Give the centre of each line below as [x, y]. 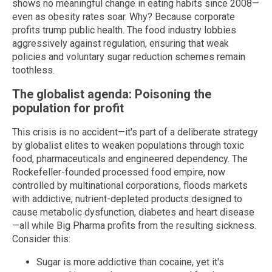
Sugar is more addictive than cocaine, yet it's [130, 262]
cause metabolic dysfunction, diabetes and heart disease [133, 212]
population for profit [68, 108]
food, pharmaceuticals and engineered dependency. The [130, 158]
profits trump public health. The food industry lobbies [124, 30]
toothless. [33, 70]
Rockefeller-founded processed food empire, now [119, 172]
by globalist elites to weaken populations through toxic [128, 145]
